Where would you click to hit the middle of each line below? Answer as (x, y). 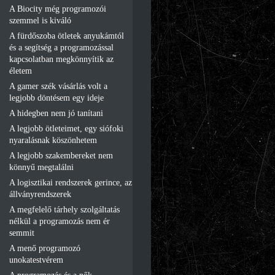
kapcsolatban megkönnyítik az (61, 59)
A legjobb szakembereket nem (61, 155)
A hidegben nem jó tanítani (56, 113)
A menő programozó (45, 248)
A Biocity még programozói (58, 9)
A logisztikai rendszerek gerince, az (71, 182)
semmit (22, 233)
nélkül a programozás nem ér (60, 221)
